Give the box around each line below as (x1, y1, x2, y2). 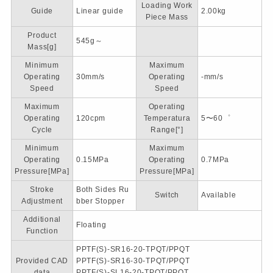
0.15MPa (76, 155, 109, 165)
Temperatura (143, 114, 191, 123)
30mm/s (76, 73, 105, 82)
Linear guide (76, 7, 124, 16)
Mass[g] (27, 43, 57, 52)
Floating (76, 221, 107, 230)
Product (27, 31, 57, 40)
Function (26, 227, 58, 236)
